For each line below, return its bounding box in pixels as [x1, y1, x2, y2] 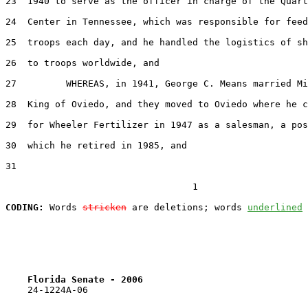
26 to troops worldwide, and [5, 57, 159, 68]
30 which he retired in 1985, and [5, 140, 187, 151]
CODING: [5, 201, 44, 212]
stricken [82, 201, 126, 212]
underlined [247, 201, 302, 212]
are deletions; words [126, 201, 247, 212]
